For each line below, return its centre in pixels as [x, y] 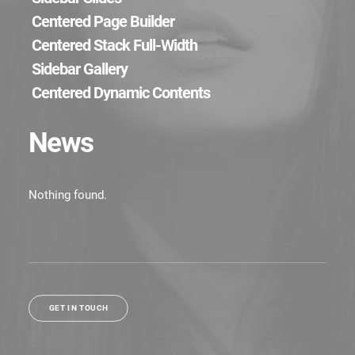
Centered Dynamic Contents [121, 93]
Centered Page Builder [103, 21]
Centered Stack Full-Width [115, 45]
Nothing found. [68, 195]
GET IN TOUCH [78, 308]
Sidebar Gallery [80, 69]
